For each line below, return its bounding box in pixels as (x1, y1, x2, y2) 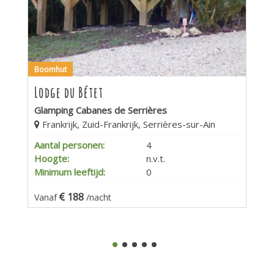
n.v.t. (146, 152, 165, 165)
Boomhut (34, 64, 67, 75)
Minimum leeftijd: (34, 165, 105, 178)
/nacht (86, 191, 111, 203)
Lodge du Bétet (34, 83, 103, 102)
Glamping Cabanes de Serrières (34, 103, 167, 116)
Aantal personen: (34, 138, 105, 151)
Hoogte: (34, 152, 69, 165)
